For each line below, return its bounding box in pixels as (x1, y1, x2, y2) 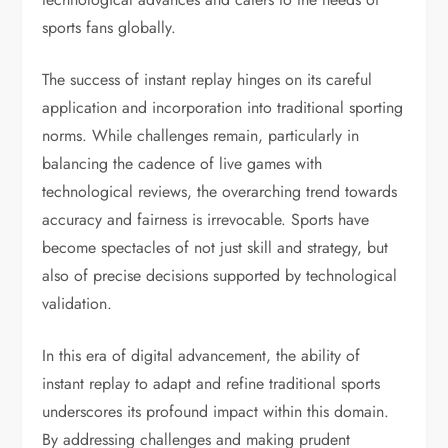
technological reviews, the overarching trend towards (42, 180, 398, 203)
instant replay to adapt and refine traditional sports (42, 372, 381, 395)
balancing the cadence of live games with (42, 152, 323, 175)
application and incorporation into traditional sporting (42, 96, 404, 119)
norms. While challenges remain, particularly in (42, 124, 360, 147)
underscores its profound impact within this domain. (42, 400, 390, 423)
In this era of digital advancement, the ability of (42, 344, 361, 367)
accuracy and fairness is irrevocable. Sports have (42, 208, 370, 231)
